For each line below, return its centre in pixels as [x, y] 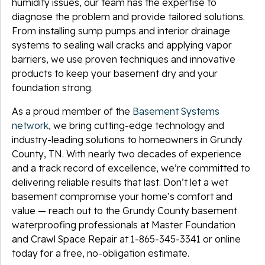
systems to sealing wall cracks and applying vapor [122, 45]
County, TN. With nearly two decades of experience [127, 153]
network [30, 125]
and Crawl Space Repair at [71, 239]
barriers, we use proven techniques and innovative [124, 59]
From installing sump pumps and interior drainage [121, 30]
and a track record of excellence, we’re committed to [131, 168]
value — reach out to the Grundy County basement [125, 210]
